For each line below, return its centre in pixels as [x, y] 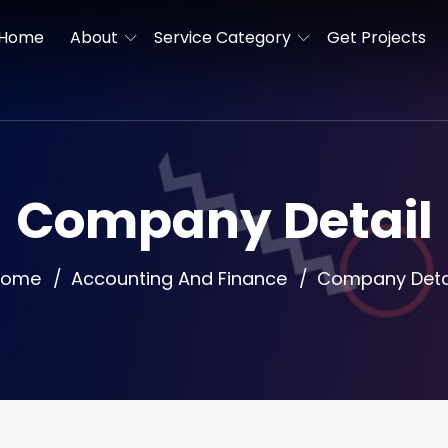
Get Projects [376, 37]
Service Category [222, 37]
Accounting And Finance [178, 279]
